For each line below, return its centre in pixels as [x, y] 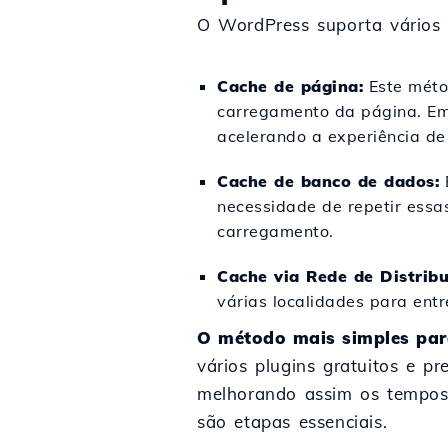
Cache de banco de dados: [328, 181]
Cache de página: [290, 86]
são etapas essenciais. [292, 421]
